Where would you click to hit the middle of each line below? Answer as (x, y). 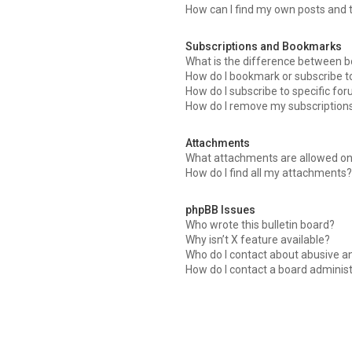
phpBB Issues (221, 209)
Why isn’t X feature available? (258, 239)
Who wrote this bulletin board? (260, 224)
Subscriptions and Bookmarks (264, 46)
